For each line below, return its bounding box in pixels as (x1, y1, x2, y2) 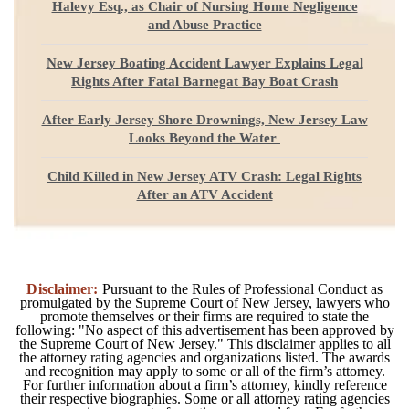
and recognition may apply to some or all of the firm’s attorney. (24, 362, 385, 379)
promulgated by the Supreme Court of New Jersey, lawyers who (19, 294, 390, 310)
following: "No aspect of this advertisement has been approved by (15, 321, 394, 338)
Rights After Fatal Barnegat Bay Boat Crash (71, 73, 338, 89)
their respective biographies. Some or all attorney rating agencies (19, 390, 390, 406)
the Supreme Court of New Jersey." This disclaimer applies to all (18, 335, 391, 351)
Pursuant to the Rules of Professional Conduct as (98, 280, 383, 297)
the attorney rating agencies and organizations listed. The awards (19, 349, 390, 365)
